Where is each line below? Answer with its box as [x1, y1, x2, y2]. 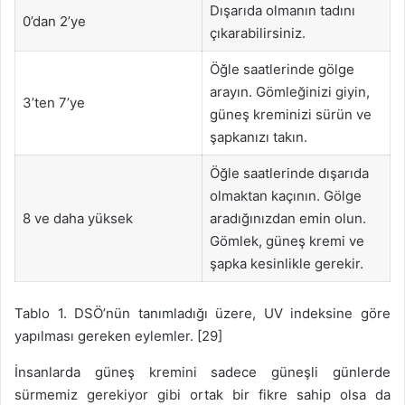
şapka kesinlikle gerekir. [209, 254, 363, 272]
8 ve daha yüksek [22, 209, 133, 227]
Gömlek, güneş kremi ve [209, 231, 364, 250]
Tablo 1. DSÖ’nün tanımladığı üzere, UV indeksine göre [14, 305, 391, 323]
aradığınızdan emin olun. [209, 209, 366, 227]
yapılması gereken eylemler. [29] [14, 327, 222, 345]
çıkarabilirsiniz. [209, 24, 306, 42]
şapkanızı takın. [209, 127, 307, 146]
